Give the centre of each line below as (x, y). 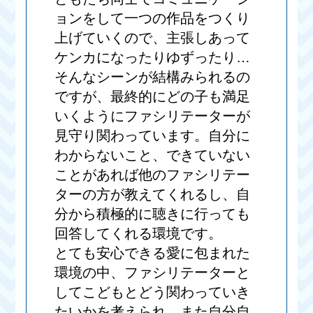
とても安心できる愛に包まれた (153, 253)
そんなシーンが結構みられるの (153, 77)
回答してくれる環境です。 (139, 234)
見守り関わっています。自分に (153, 136)
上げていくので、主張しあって (153, 38)
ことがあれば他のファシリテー (153, 175)
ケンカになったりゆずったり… (153, 58)
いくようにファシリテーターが (153, 116)
